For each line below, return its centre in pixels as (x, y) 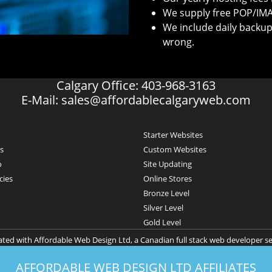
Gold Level (162, 223)
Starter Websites (173, 135)
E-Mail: (41, 100)
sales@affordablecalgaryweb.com (156, 100)
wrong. (178, 42)
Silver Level (163, 208)
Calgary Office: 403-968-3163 (136, 86)
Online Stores (168, 179)
